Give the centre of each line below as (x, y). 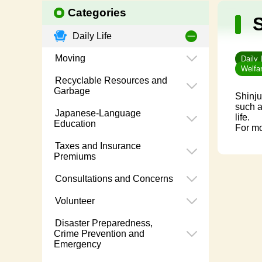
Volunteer (74, 201)
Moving (69, 58)
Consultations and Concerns (113, 179)
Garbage (72, 91)
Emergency (77, 244)
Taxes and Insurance (97, 146)
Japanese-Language (97, 113)
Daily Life (91, 36)
